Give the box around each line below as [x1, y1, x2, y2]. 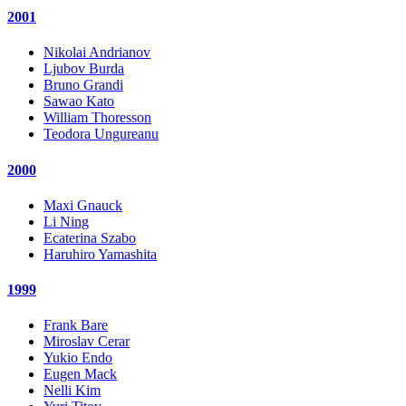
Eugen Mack [43, 366, 117, 382]
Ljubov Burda [43, 61, 124, 77]
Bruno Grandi [43, 77, 123, 93]
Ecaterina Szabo [43, 229, 136, 246]
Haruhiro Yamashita [43, 246, 157, 262]
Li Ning [43, 213, 89, 229]
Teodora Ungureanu [43, 126, 159, 142]
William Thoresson [43, 110, 151, 126]
